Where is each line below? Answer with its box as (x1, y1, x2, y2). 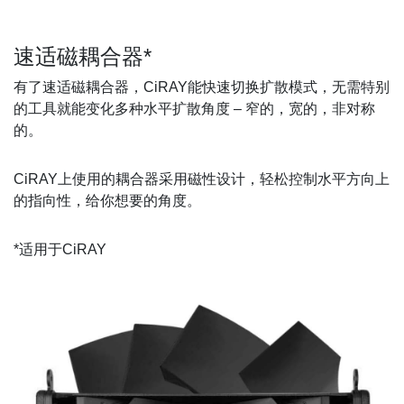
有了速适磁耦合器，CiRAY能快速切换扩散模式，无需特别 (14, 78, 390, 95)
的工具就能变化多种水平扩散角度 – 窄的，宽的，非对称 (14, 100, 375, 116)
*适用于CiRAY (14, 241, 106, 257)
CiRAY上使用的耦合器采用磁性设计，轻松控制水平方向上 (14, 170, 390, 187)
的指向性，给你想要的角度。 (14, 192, 201, 208)
